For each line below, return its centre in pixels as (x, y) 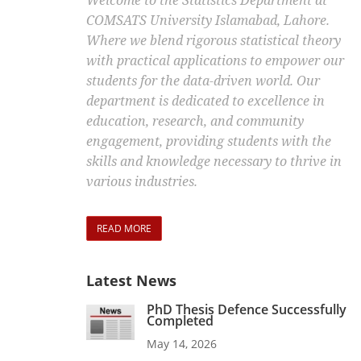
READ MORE (124, 229)
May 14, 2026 (182, 344)
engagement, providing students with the (209, 141)
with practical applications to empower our (215, 61)
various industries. (142, 182)
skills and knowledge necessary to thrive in (214, 162)
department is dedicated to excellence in (205, 101)
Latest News (131, 281)
